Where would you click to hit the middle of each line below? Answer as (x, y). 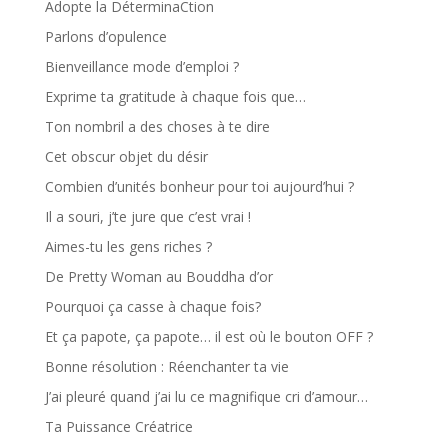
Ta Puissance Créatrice (118, 426)
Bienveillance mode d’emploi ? (141, 66)
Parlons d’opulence (105, 36)
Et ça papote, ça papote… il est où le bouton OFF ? (208, 336)
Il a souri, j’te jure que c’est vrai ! (147, 216)
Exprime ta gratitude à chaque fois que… (175, 96)
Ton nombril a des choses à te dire (157, 126)
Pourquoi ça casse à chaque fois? (152, 306)
